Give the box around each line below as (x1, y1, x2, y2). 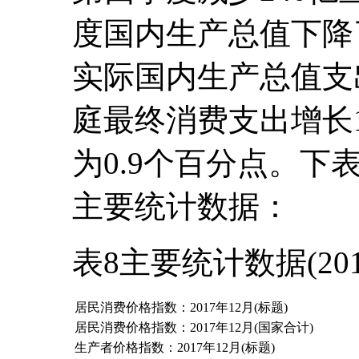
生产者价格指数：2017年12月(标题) (75, 340, 275, 354)
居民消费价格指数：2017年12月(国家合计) (75, 320, 313, 334)
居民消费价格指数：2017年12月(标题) (75, 300, 288, 314)
